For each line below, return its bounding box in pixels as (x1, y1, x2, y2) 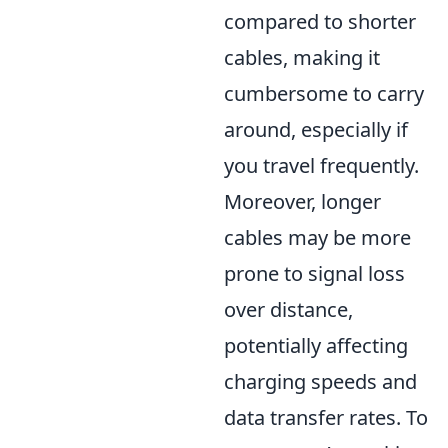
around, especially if (224, 116, 408, 143)
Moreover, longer (224, 188, 381, 215)
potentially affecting (224, 332, 408, 359)
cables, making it (224, 44, 380, 71)
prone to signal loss (224, 260, 405, 287)
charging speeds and (224, 368, 417, 395)
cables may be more (224, 224, 411, 251)
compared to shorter (224, 8, 416, 35)
